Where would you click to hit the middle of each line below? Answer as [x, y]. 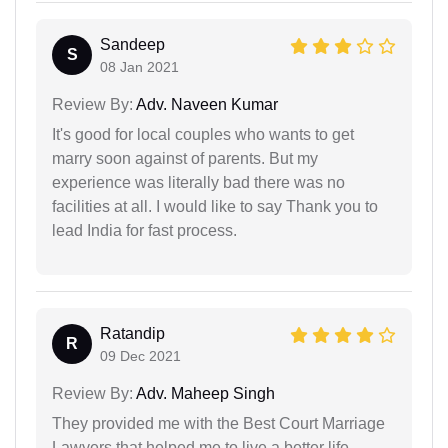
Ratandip [132, 333]
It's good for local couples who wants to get [203, 134]
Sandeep [132, 44]
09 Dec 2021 [140, 355]
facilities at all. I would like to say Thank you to [215, 206]
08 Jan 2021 [139, 66]
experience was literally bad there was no [198, 182]
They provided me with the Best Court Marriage [218, 423]
